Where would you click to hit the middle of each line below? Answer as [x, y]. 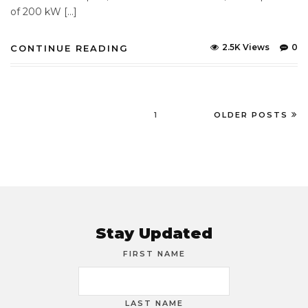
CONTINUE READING [69, 48]
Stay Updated [154, 234]
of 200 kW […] [44, 12]
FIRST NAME [154, 253]
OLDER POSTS [251, 115]
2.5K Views [246, 47]
